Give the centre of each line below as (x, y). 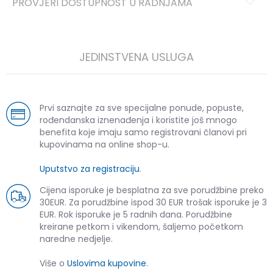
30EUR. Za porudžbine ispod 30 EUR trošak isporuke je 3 (153, 202)
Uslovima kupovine (107, 263)
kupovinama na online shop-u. (105, 144)
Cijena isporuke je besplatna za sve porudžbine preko (152, 190)
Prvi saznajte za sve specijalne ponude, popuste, (142, 108)
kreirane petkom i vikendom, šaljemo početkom (141, 227)
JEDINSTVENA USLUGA (136, 57)
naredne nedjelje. (76, 239)
